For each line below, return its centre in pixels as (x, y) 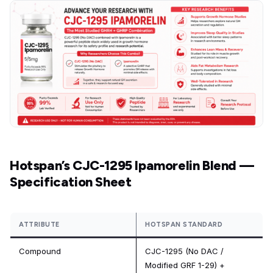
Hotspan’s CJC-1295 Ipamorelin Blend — (132, 165)
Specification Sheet (71, 182)
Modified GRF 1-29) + (185, 265)
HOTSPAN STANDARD (184, 224)
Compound (40, 251)
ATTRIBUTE (39, 224)
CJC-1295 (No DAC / (184, 251)
